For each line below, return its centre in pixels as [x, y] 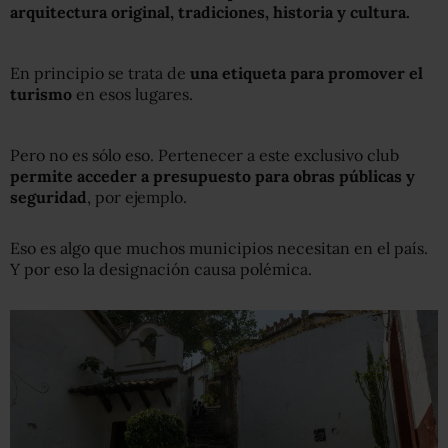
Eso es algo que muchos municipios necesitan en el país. [219, 247]
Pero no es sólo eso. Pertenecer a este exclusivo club [204, 154]
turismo [41, 93]
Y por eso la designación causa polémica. [161, 268]
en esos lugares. [132, 93]
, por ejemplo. [137, 196]
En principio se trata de [100, 72]
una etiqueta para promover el [306, 72]
